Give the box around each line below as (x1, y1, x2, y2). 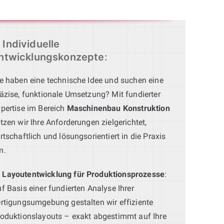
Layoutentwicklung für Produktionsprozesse (2, 169, 165, 179)
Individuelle (2, 37, 60, 50)
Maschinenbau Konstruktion (66, 103, 170, 113)
